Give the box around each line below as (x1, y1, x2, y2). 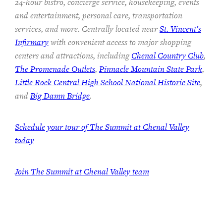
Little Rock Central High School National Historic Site (15, 76, 200, 88)
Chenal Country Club (131, 49, 204, 61)
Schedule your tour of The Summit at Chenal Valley (15, 120, 189, 133)
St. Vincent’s (160, 22, 201, 35)
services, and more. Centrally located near (15, 22, 160, 35)
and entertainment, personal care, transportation (15, 9, 182, 21)
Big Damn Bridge (30, 89, 90, 102)
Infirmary (15, 36, 49, 48)
